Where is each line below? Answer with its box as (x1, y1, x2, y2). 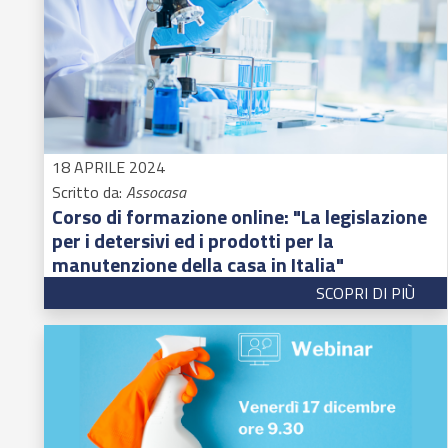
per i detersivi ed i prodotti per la (52, 224, 334, 256)
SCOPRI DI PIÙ (315, 281, 415, 306)
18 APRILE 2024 (52, 154, 165, 179)
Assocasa (126, 179, 186, 204)
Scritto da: (52, 179, 126, 204)
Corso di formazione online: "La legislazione (52, 200, 427, 232)
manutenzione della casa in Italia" (52, 248, 344, 280)
